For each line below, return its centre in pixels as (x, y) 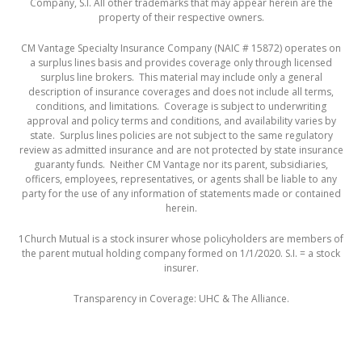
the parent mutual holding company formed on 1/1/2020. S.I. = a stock (181, 254)
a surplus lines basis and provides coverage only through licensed (181, 63)
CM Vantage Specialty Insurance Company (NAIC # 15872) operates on (181, 48)
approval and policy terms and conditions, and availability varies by (181, 121)
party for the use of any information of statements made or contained (181, 194)
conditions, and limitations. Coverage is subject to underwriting (181, 107)
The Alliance (259, 299)
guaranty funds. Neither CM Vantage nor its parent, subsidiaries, (181, 165)
